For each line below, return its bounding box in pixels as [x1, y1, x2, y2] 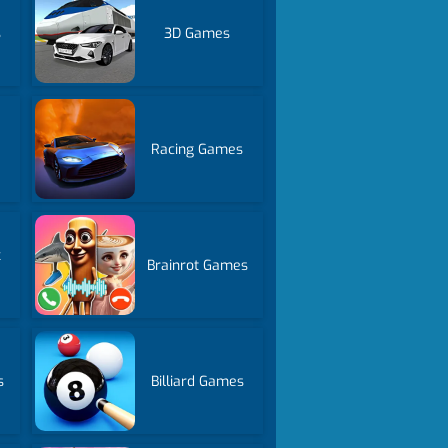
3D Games [164, 23, 231, 43]
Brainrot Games [146, 255, 248, 275]
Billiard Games [150, 371, 244, 391]
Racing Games [151, 139, 244, 159]
